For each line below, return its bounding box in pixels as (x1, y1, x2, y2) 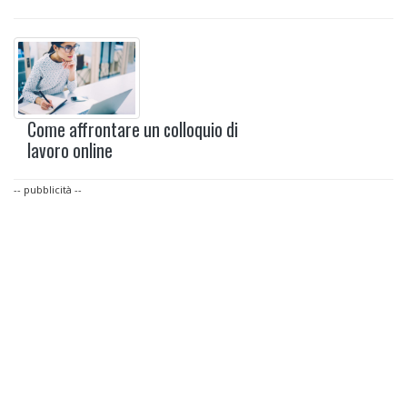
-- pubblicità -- (14, 182, 82, 196)
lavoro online (27, 136, 113, 164)
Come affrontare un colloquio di (27, 115, 238, 143)
